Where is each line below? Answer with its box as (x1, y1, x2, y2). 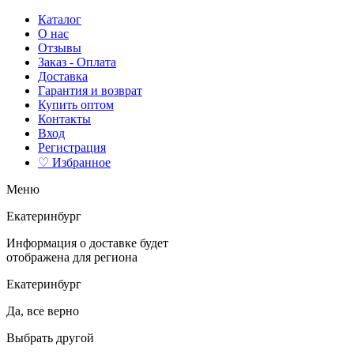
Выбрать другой (6, 331, 94, 345)
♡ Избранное (38, 156, 111, 169)
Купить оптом (38, 98, 114, 111)
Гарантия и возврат (38, 84, 142, 97)
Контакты (38, 112, 91, 126)
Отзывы (38, 41, 81, 55)
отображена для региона (6, 250, 137, 264)
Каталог (38, 13, 81, 26)
